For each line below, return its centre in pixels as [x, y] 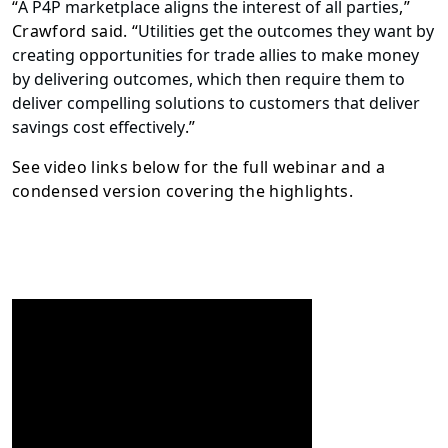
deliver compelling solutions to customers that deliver [216, 103]
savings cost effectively [98, 127]
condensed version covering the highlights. [183, 191]
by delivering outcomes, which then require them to [208, 79]
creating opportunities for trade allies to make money [215, 55]
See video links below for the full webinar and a [199, 167]
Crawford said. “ [75, 31]
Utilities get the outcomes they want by [286, 31]
